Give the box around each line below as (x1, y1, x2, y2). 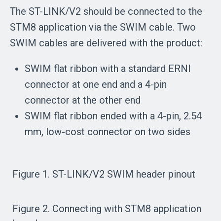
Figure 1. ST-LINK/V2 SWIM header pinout (12, 168, 195, 180)
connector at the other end (25, 94, 141, 106)
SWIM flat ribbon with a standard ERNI (25, 62, 191, 74)
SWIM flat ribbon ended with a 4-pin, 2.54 (25, 110, 202, 122)
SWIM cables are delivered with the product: (10, 37, 202, 49)
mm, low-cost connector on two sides (25, 125, 190, 138)
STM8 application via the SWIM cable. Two (10, 21, 196, 33)
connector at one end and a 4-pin (25, 78, 167, 90)
